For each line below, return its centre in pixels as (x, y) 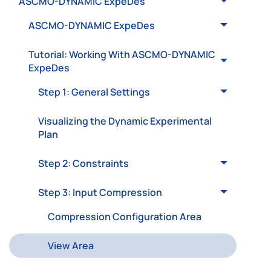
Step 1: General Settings (94, 92)
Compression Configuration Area (125, 217)
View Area (71, 246)
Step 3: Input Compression (100, 192)
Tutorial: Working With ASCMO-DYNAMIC (122, 54)
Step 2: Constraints (83, 163)
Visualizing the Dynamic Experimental (125, 121)
